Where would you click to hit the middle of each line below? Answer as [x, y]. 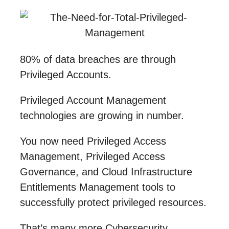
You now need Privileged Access [93, 141]
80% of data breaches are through [98, 59]
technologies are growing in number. [102, 115]
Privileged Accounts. [66, 74]
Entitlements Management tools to [98, 187]
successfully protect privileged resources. [113, 202]
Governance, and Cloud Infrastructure [106, 171]
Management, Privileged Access [93, 156]
